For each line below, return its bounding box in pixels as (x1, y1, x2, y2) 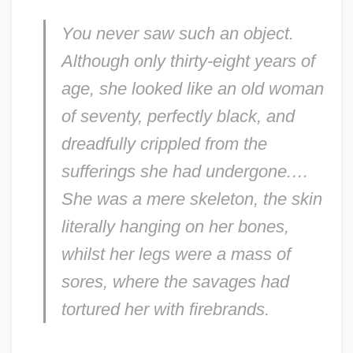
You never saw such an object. (61, 23, 294, 43)
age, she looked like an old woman (61, 78, 324, 98)
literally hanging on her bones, (61, 216, 289, 236)
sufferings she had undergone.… (61, 161, 309, 181)
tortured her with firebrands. (61, 299, 269, 319)
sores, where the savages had (61, 271, 289, 292)
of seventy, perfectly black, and (61, 106, 295, 126)
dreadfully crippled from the (61, 133, 267, 154)
